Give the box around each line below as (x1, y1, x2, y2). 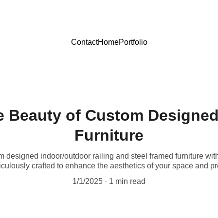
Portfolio (118, 37, 147, 46)
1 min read (109, 177, 145, 185)
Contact (71, 37, 98, 46)
